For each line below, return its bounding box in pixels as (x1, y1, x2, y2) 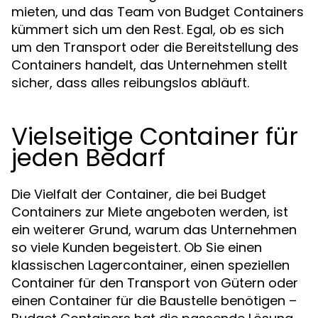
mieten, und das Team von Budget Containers (11, 3, 304, 21)
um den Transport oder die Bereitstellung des (11, 38, 299, 56)
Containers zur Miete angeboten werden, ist (11, 203, 288, 221)
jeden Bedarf (11, 141, 165, 175)
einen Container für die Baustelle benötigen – (11, 292, 297, 309)
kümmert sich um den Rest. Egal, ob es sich (11, 21, 284, 38)
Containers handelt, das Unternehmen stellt (11, 56, 287, 74)
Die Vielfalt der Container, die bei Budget (11, 185, 266, 203)
